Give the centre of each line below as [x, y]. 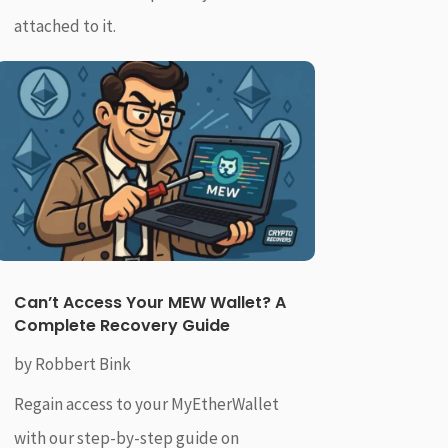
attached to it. [64, 25]
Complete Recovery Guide [121, 326]
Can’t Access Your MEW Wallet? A [149, 303]
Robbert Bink [82, 364]
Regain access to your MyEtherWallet [146, 404]
